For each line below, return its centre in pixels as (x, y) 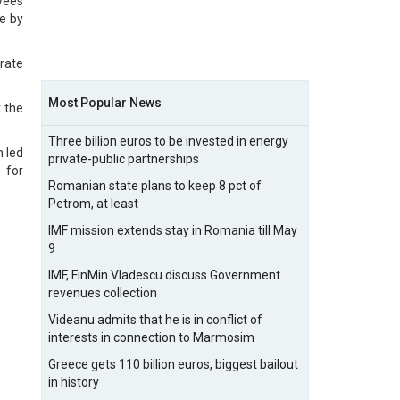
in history (74, 382)
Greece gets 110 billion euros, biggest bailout (173, 364)
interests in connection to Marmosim (151, 337)
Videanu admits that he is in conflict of (155, 320)
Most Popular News (105, 103)
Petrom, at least (93, 204)
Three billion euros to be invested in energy (168, 141)
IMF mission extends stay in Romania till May (173, 230)
